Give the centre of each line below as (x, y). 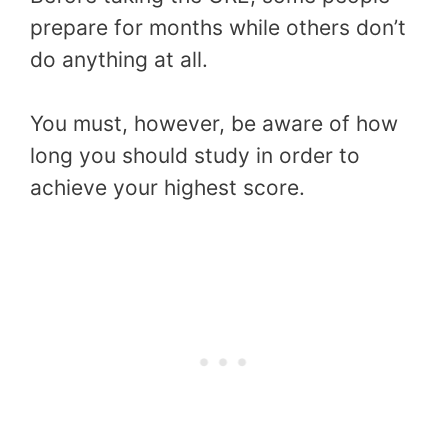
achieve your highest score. (167, 187)
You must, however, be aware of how (214, 123)
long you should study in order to (195, 155)
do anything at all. (119, 60)
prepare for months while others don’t (218, 28)
